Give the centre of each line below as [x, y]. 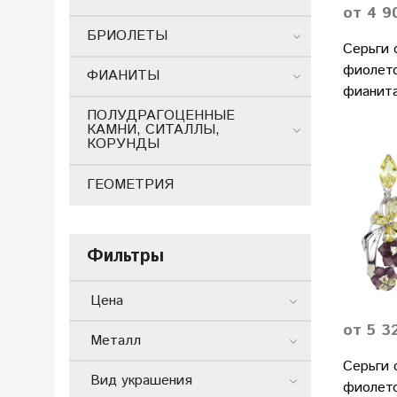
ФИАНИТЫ [123, 76]
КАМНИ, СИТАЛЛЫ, [153, 130]
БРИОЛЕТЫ [127, 36]
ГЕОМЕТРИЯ [130, 184]
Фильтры [125, 257]
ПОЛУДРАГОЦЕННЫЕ [161, 116]
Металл [116, 340]
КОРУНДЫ [123, 144]
